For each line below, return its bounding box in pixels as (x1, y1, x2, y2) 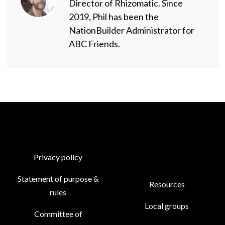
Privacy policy (34, 152, 82, 162)
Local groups (145, 201, 189, 210)
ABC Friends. (69, 38, 120, 49)
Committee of (34, 209, 82, 218)
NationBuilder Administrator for (69, 25, 194, 36)
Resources (149, 179, 185, 189)
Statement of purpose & (17, 174, 99, 183)
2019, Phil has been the (69, 11, 159, 22)
